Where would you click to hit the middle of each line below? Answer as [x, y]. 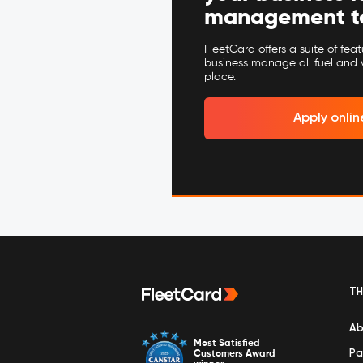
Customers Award [234, 354]
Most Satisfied [226, 343]
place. [220, 77]
